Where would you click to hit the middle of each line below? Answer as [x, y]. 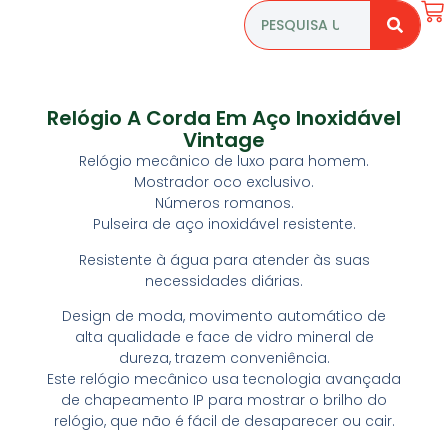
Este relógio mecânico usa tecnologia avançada [224, 379]
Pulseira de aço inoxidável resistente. [224, 224]
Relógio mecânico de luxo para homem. [224, 161]
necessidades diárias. [224, 280]
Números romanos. [224, 203]
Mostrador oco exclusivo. [224, 182]
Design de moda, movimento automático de [224, 316]
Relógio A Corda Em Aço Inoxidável [224, 118]
